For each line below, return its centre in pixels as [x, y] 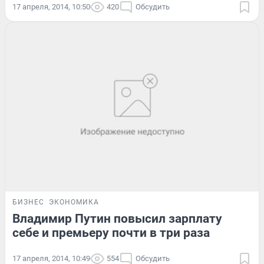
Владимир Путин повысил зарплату [117, 218]
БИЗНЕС [28, 202]
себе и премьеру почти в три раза [111, 232]
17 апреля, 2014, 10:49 [51, 258]
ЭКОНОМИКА [74, 202]
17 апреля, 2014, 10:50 [51, 7]
